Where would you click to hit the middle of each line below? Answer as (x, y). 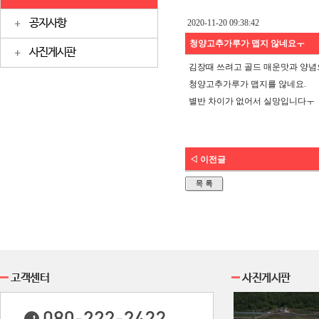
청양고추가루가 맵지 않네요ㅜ (246, 43)
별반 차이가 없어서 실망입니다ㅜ (252, 101)
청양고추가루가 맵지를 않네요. (247, 84)
